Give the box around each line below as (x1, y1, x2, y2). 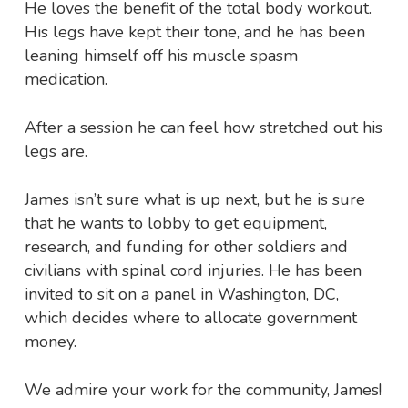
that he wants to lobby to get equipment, (24, 212, 327, 235)
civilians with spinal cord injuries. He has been (24, 260, 362, 282)
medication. (24, 68, 107, 91)
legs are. (24, 140, 87, 163)
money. (24, 331, 76, 353)
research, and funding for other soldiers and (24, 236, 348, 259)
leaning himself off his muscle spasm (24, 45, 298, 67)
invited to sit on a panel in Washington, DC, (24, 283, 339, 306)
